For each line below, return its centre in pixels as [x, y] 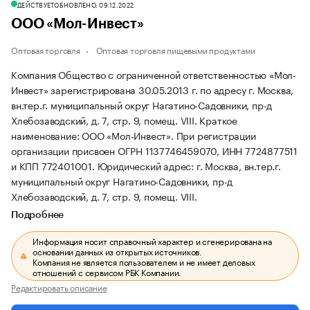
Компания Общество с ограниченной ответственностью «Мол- [154, 74]
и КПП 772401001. [54, 165]
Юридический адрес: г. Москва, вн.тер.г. [189, 165]
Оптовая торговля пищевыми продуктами [175, 49]
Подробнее [38, 215]
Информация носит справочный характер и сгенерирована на [153, 240]
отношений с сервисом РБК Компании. [107, 272]
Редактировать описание [59, 287]
